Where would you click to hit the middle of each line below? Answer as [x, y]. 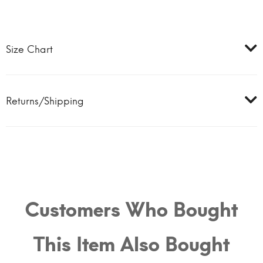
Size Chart [29, 50]
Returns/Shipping [45, 101]
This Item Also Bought [131, 244]
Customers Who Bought [131, 210]
